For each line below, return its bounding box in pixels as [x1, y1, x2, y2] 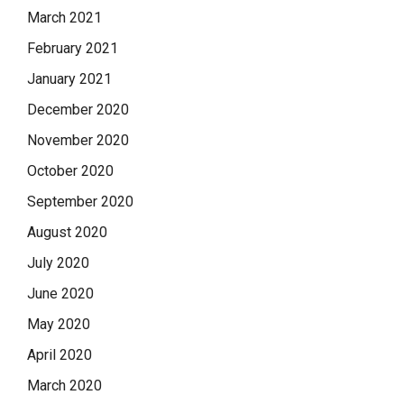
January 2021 [27, 69, 112, 87]
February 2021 [27, 39, 118, 57]
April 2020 [27, 345, 92, 363]
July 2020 [27, 253, 89, 271]
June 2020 [27, 284, 94, 302]
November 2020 [27, 131, 129, 149]
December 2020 [27, 100, 129, 118]
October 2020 [27, 161, 114, 179]
